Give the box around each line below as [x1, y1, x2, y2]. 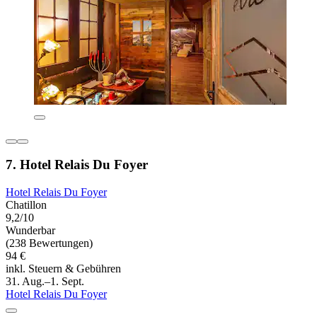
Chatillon [6, 198, 47, 211]
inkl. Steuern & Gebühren [6, 262, 121, 275]
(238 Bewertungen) [6, 236, 93, 249]
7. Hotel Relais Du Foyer [6, 157, 148, 173]
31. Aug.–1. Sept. [6, 275, 84, 287]
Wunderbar [6, 224, 55, 236]
